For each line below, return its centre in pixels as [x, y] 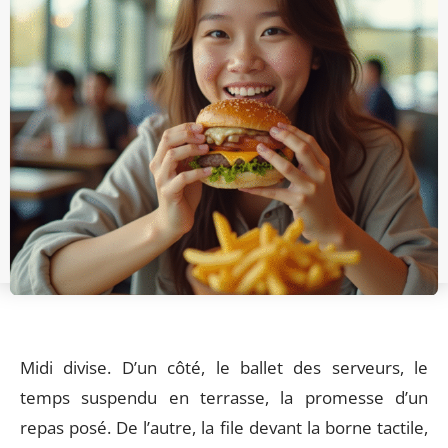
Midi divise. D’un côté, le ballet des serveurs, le [224, 367]
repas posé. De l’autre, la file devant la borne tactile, [224, 427]
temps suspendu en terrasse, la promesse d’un [224, 397]
